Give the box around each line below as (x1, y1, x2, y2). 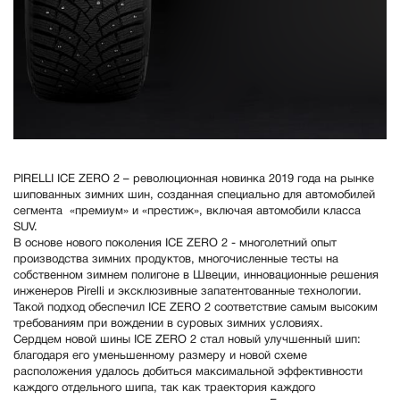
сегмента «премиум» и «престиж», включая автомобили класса (13, 206, 361, 218)
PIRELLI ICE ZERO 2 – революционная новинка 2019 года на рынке (13, 174, 374, 186)
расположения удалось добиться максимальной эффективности (13, 367, 362, 379)
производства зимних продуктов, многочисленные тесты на (13, 254, 338, 266)
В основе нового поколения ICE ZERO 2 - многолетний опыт (13, 238, 337, 250)
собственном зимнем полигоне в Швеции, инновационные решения (13, 271, 379, 282)
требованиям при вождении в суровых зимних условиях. (13, 319, 327, 330)
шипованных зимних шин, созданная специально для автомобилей (13, 190, 375, 202)
